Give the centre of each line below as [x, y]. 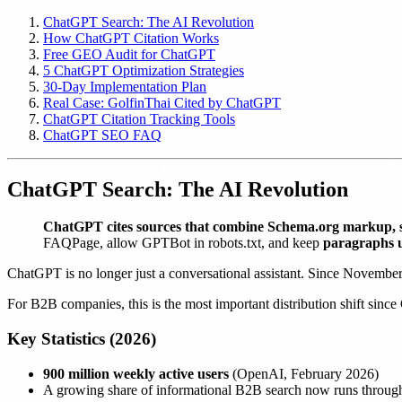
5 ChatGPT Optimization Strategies [144, 70]
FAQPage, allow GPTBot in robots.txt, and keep [183, 243]
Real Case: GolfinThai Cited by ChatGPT [162, 102]
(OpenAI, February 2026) [304, 373]
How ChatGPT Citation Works [131, 38]
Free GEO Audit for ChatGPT [129, 54]
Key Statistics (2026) [82, 339]
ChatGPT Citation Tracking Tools [139, 118]
